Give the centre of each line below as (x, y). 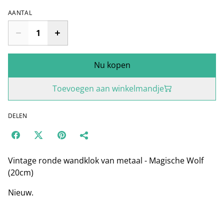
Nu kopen (112, 65)
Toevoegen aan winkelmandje (108, 88)
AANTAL (20, 12)
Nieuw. (21, 192)
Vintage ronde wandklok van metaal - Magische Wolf (106, 160)
